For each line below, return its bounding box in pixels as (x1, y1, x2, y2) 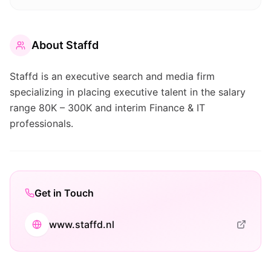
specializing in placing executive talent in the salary (10, 86, 246, 98)
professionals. (10, 117, 73, 129)
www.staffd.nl (49, 218, 114, 230)
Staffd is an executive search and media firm (10, 70, 215, 82)
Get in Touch (34, 187, 94, 199)
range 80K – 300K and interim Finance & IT (10, 102, 205, 114)
